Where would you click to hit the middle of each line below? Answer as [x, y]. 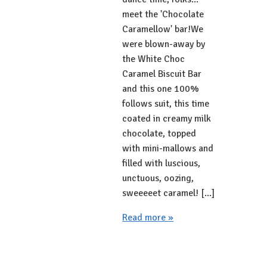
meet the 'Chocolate [163, 14]
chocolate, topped [159, 133]
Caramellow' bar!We [163, 29]
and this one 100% [161, 89]
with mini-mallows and [168, 148]
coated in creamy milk [167, 118]
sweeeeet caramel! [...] [169, 193]
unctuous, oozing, [158, 178]
